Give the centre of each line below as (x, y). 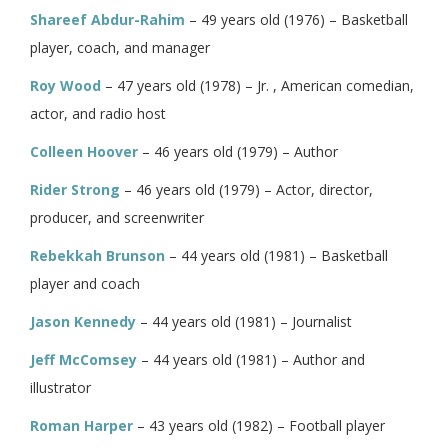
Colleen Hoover (84, 151)
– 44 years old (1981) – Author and (251, 359)
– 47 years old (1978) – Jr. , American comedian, (257, 85)
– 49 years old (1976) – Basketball (296, 19)
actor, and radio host (98, 113)
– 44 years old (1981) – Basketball (276, 255)
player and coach (85, 283)
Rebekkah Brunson (97, 255)
